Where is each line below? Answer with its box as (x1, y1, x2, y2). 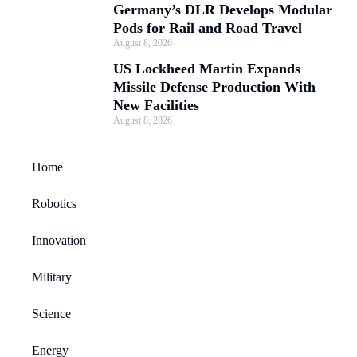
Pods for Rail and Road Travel (113, 19, 302, 36)
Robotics (32, 196, 76, 210)
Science (32, 306, 71, 320)
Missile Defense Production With (113, 78, 316, 95)
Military (32, 269, 72, 284)
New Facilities (113, 96, 199, 113)
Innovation (32, 233, 86, 247)
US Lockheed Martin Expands (113, 60, 300, 76)
